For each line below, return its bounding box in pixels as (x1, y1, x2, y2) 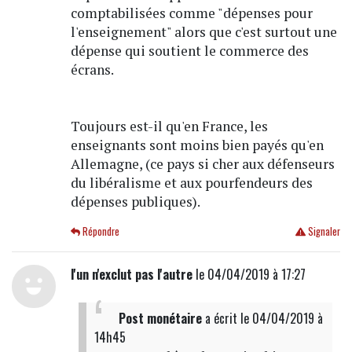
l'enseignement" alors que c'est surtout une (70, 22, 337, 41)
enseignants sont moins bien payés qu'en (70, 135, 324, 154)
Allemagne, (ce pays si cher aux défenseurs (70, 154, 335, 173)
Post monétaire (118, 308, 202, 328)
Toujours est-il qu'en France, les (70, 116, 268, 135)
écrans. (70, 60, 114, 79)
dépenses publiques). (70, 192, 200, 211)
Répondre (80, 223, 120, 239)
